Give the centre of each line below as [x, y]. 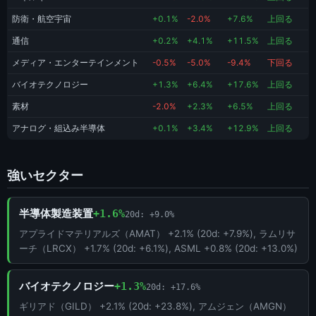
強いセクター [45, 175]
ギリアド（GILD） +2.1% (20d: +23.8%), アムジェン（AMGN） [155, 306]
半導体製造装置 [56, 214]
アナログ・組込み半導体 [59, 129]
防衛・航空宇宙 [42, 19]
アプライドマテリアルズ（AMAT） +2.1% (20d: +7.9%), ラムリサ [157, 234]
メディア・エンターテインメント [75, 63]
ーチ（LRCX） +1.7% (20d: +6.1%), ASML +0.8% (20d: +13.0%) [158, 249]
